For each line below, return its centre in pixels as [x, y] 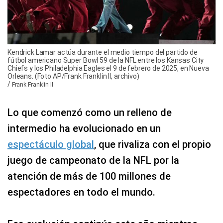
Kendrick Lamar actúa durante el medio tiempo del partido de [103, 52]
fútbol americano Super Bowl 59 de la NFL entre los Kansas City [106, 60]
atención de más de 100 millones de [89, 176]
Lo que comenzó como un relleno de [90, 112]
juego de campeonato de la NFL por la [93, 160]
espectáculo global [51, 144]
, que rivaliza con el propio [153, 144]
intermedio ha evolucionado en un [84, 128]
